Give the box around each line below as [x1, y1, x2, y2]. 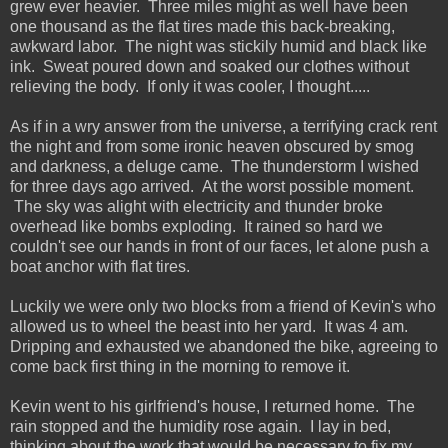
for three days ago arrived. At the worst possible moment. [10, 177, 414, 195]
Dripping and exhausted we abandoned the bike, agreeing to [10, 337, 438, 355]
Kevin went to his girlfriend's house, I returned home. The [10, 397, 415, 415]
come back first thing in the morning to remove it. [10, 357, 350, 375]
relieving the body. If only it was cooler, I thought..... [10, 77, 370, 95]
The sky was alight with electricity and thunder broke [10, 197, 383, 215]
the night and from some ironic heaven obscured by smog [10, 137, 414, 155]
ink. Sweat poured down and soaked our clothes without [10, 57, 409, 75]
